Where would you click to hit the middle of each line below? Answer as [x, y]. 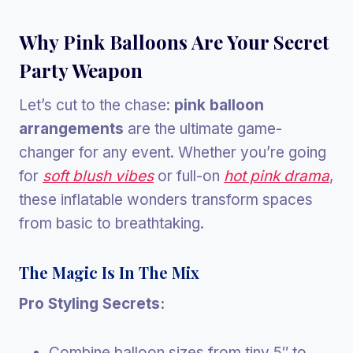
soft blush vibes [98, 176]
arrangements [71, 128]
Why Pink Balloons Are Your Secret [174, 41]
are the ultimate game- [203, 128]
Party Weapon [81, 70]
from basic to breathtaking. [111, 223]
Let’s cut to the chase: [97, 105]
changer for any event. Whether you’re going [173, 152]
